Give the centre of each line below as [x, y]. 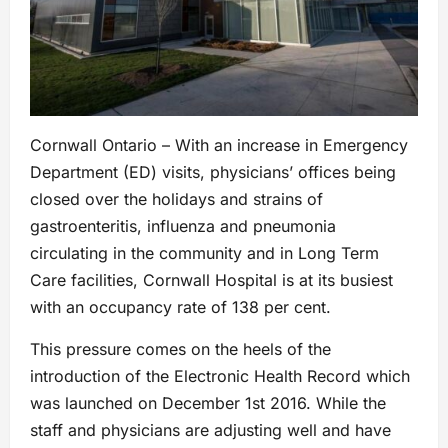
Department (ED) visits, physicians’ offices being [213, 172]
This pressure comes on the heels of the [180, 349]
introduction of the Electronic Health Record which [220, 376]
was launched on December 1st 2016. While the [208, 403]
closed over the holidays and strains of [176, 199]
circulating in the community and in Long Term [204, 253]
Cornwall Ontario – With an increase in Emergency [219, 145]
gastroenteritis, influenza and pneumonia [183, 226]
